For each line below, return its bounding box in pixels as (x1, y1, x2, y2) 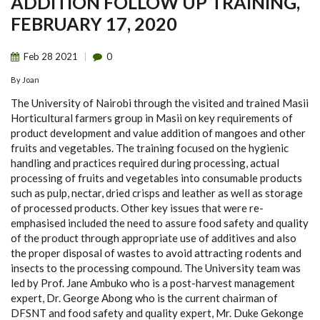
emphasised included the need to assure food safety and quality (11, 216, 309, 229)
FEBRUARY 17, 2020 (11, 13, 177, 34)
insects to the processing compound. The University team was (11, 261, 301, 274)
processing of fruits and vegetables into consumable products (11, 171, 302, 184)
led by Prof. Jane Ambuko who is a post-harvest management (11, 276, 295, 289)
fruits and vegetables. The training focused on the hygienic (11, 141, 289, 154)
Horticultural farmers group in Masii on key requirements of (11, 111, 293, 124)
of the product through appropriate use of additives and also (11, 231, 296, 244)
